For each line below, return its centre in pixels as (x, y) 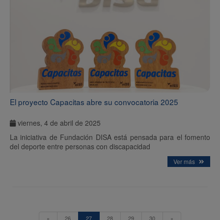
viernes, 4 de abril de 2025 (58, 123)
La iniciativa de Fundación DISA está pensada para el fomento (110, 137)
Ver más (185, 162)
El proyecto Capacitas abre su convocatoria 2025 (94, 102)
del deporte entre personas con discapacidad (80, 147)
